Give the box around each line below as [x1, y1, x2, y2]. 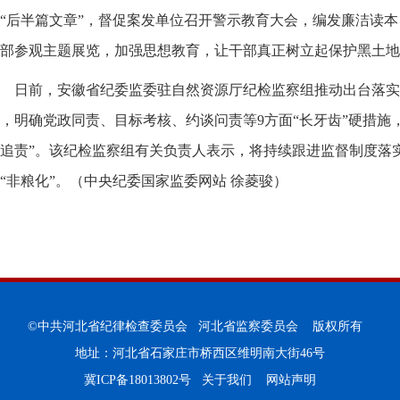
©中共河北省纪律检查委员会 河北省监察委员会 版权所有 [27, 320, 373, 333]
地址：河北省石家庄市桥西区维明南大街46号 [75, 346, 325, 360]
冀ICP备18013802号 [84, 373, 191, 387]
